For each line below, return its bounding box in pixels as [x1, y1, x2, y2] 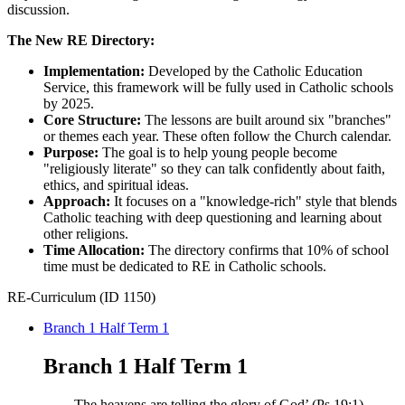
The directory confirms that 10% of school [145, 242, 389, 259]
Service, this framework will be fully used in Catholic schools [43, 80, 393, 96]
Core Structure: [43, 112, 141, 128]
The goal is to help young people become [99, 145, 337, 161]
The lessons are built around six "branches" [141, 112, 391, 128]
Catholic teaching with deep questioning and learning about [43, 210, 381, 226]
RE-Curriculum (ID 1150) [7, 289, 155, 306]
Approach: [43, 193, 110, 210]
